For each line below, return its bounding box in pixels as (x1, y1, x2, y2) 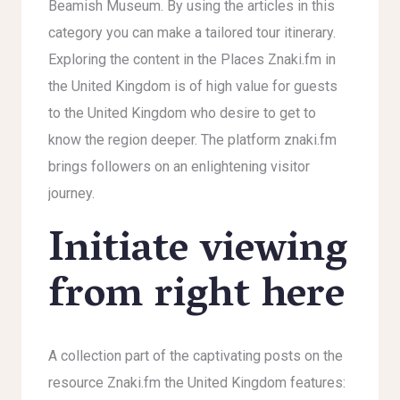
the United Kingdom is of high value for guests (48, 78, 337, 95)
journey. (48, 185, 95, 202)
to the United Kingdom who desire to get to (48, 104, 316, 121)
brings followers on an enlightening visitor (48, 158, 310, 175)
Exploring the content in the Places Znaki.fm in (48, 51, 336, 68)
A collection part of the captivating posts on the (48, 347, 343, 364)
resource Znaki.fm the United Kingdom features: (48, 374, 346, 391)
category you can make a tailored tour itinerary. (48, 24, 336, 41)
